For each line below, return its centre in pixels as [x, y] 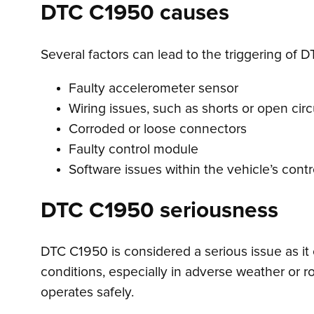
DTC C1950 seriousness [159, 211]
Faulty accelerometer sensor [153, 89]
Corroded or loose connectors [158, 130]
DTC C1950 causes [135, 14]
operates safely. [88, 292]
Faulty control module [134, 150]
